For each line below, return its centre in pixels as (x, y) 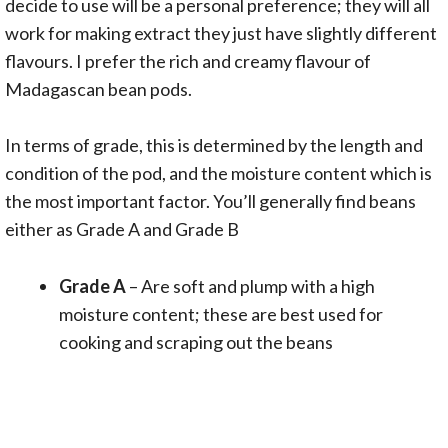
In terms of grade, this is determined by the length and (214, 145)
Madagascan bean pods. (98, 88)
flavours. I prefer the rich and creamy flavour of (188, 60)
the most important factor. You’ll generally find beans (210, 201)
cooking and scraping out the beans (196, 342)
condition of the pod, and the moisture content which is (218, 173)
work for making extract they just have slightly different (221, 32)
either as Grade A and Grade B (122, 229)
